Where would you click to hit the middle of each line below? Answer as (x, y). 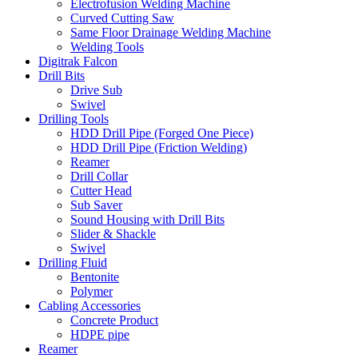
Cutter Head (101, 190)
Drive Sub (96, 89)
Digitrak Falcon (78, 61)
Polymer (91, 291)
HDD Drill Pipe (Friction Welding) (159, 147)
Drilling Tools (74, 118)
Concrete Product (114, 320)
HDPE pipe (100, 334)
